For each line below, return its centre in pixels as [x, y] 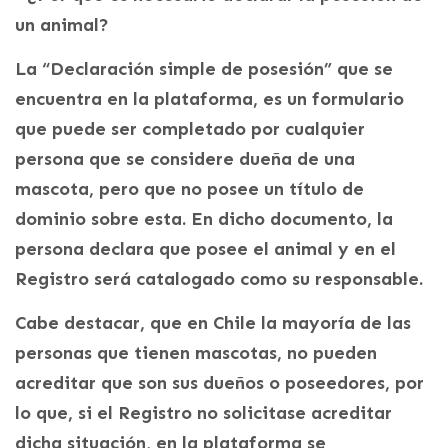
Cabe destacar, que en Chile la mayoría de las [213, 323]
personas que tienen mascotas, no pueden [196, 353]
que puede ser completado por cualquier [190, 129]
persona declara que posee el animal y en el [205, 249]
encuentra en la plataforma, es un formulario [209, 99]
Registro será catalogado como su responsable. [219, 279]
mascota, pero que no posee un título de [189, 189]
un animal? [62, 25]
